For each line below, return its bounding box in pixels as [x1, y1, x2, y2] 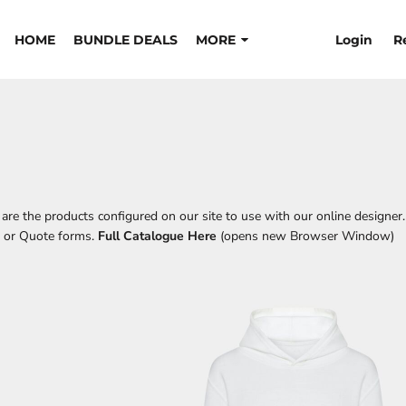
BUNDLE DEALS [72, 32, 178, 49]
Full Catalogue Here [98, 227, 217, 245]
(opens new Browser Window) [220, 227, 394, 245]
